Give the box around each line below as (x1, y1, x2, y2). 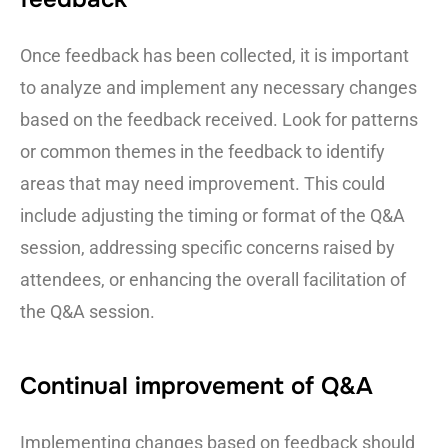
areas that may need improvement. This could (20, 173, 385, 195)
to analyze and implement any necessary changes (20, 77, 417, 99)
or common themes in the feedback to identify (20, 141, 385, 163)
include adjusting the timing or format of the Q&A (20, 205, 405, 227)
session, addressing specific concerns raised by (20, 237, 395, 259)
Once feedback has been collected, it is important (20, 45, 409, 67)
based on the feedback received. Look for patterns (20, 109, 418, 131)
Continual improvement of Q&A (20, 371, 373, 402)
